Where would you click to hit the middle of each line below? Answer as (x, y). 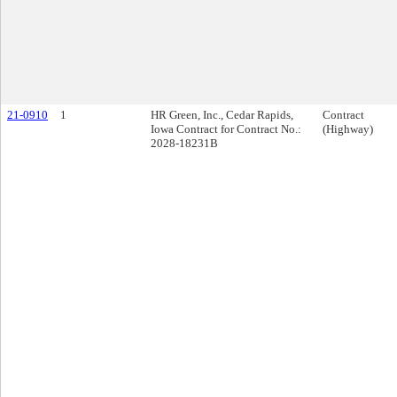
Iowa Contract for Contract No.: (226, 129)
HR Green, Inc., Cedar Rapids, (222, 115)
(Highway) (348, 129)
